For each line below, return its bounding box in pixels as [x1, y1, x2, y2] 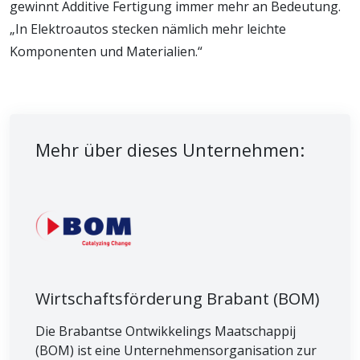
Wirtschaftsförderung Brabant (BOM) [35, 287, 320, 309]
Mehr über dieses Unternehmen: [35, 137, 305, 162]
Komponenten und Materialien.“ [10, 42, 202, 60]
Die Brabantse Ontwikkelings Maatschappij [35, 321, 296, 340]
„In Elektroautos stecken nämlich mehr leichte [10, 19, 286, 38]
